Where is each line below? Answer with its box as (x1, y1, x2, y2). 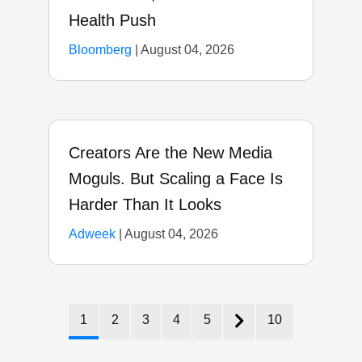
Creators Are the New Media (69, 143, 272, 162)
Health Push (69, 11, 156, 29)
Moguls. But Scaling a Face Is (69, 169, 283, 187)
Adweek (69, 226, 116, 241)
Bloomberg (69, 42, 132, 57)
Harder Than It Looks (69, 195, 221, 213)
